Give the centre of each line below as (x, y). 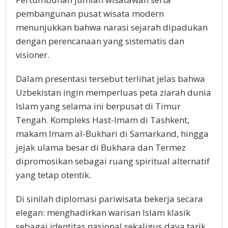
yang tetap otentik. (53, 175)
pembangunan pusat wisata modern (90, 13)
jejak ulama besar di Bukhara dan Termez (101, 147)
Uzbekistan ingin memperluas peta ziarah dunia (113, 92)
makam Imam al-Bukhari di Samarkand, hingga (112, 133)
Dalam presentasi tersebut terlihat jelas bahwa (110, 78)
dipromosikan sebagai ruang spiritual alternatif (113, 161)
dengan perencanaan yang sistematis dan (100, 41)
